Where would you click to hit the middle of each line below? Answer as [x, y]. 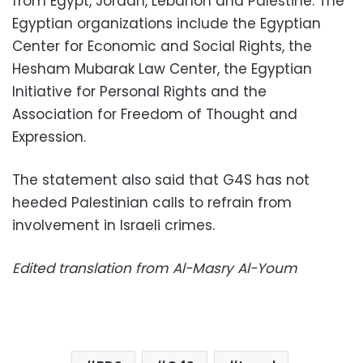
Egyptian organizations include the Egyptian [167, 23]
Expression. [49, 137]
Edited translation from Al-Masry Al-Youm [155, 268]
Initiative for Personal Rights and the [139, 91]
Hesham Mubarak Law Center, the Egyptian [162, 68]
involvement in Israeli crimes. [113, 225]
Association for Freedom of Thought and [155, 114]
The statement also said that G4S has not [161, 179]
